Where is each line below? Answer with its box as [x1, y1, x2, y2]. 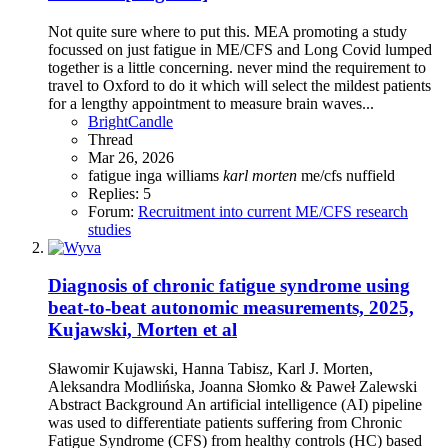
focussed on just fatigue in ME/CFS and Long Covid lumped [48, 40, 432, 58]
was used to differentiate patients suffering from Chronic [48, 414, 402, 432]
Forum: [88, 202, 138, 220]
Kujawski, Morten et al [48, 319, 237, 341]
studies [88, 220, 131, 238]
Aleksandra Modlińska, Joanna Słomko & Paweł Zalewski [48, 378, 417, 396]
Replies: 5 [88, 184, 151, 202]
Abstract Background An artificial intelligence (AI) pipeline [48, 396, 422, 414]
